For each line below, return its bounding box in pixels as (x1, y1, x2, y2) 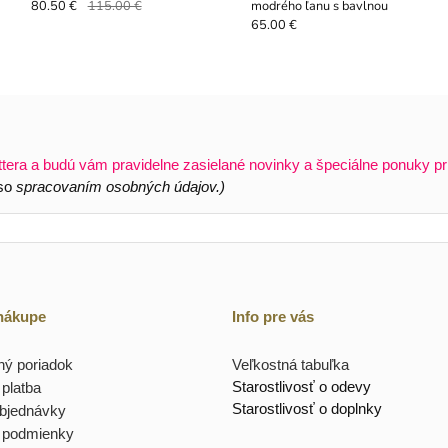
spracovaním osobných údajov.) (15, 179, 225, 196)
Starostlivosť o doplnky (231, 399, 382, 417)
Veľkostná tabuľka (231, 355, 349, 373)
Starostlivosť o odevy (231, 377, 371, 395)
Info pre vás (231, 308, 314, 326)
